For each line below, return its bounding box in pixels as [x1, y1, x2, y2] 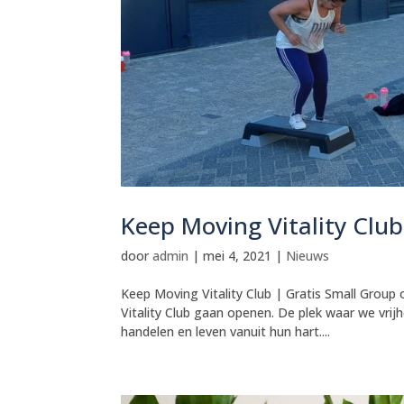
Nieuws [286, 246, 330, 264]
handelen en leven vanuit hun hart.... [121, 322, 331, 340]
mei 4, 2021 [203, 246, 272, 264]
